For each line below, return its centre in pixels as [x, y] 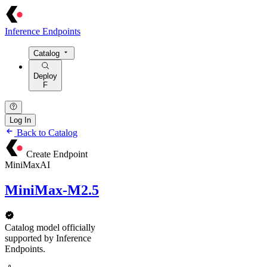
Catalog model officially [50, 227]
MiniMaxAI [27, 164]
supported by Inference [48, 238]
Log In [20, 120]
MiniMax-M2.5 [52, 190]
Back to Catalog [46, 132]
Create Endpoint [57, 154]
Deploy [45, 76]
